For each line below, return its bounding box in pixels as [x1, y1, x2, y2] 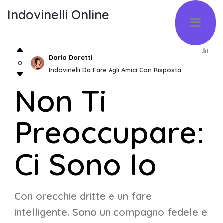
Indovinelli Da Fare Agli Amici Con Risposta [49, 65, 181, 74]
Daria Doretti [49, 53, 92, 61]
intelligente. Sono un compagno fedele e [14, 206, 207, 218]
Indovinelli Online [7, 7, 109, 22]
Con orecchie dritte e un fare [14, 190, 152, 202]
